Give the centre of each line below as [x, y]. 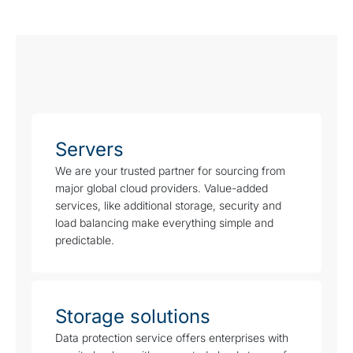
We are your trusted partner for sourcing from [170, 171]
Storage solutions [133, 317]
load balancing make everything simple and [164, 223]
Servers [89, 150]
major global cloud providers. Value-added [162, 188]
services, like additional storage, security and [168, 206]
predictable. [85, 240]
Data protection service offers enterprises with [172, 338]
